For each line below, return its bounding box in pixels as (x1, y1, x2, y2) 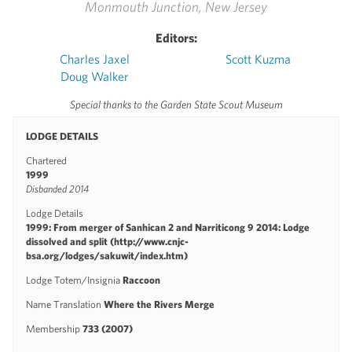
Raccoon (123, 273, 160, 286)
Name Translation (26, 298, 104, 310)
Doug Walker (60, 68, 129, 83)
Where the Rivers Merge (104, 298, 214, 310)
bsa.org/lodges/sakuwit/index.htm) (26, 249, 188, 262)
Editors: (155, 30, 197, 45)
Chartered (26, 154, 67, 167)
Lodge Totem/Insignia (26, 273, 123, 286)
